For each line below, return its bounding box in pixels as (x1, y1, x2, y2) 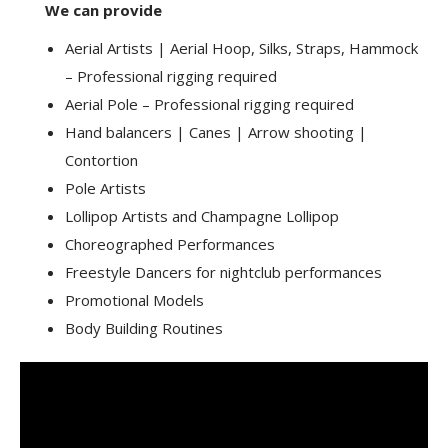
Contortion (65, 150, 138, 170)
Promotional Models (65, 290, 204, 310)
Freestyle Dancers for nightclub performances (65, 262, 382, 282)
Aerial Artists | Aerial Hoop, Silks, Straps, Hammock (65, 38, 418, 58)
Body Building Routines (65, 318, 223, 338)
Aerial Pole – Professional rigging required (65, 94, 354, 114)
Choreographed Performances (65, 234, 275, 254)
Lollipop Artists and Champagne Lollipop (65, 206, 339, 226)
